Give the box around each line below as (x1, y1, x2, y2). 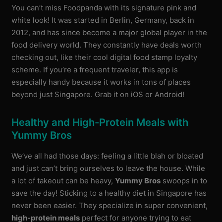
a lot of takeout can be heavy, (11, 175, 115, 185)
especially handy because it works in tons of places (11, 77, 191, 87)
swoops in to (161, 175, 208, 185)
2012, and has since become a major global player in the (11, 28, 208, 38)
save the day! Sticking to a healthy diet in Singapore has (11, 188, 207, 198)
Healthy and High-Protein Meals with (11, 115, 189, 128)
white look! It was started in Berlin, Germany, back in (11, 15, 195, 25)
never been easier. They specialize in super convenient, (11, 200, 208, 210)
